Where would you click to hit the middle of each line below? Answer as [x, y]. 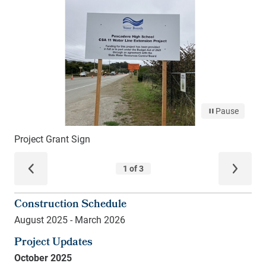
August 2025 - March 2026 [70, 219]
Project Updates [53, 243]
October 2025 [43, 257]
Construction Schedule [70, 205]
